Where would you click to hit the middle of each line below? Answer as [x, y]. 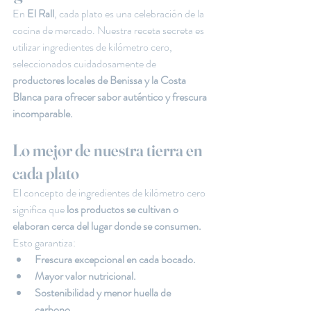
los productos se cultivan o [123, 209]
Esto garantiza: [44, 243]
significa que [39, 209]
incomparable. [43, 114]
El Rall [41, 14]
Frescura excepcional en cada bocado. [115, 259]
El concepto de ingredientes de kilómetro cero [110, 193]
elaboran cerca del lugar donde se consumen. [107, 226]
